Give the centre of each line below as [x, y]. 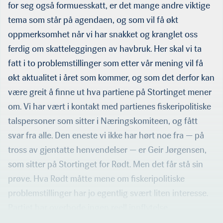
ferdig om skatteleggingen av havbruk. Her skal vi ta [105, 49]
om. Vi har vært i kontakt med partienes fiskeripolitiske [110, 106]
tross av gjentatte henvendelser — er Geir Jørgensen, [107, 150]
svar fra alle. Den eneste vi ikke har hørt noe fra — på [106, 135]
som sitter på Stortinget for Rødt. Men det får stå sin [106, 164]
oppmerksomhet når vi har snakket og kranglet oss [103, 34]
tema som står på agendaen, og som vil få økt [93, 20]
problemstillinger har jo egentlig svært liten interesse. [108, 193]
